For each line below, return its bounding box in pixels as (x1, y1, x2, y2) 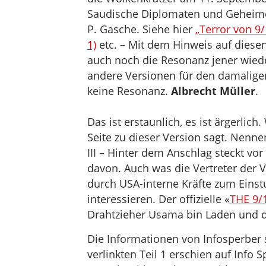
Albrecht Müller (170, 84, 255, 98)
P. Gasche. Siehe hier (87, 22, 195, 36)
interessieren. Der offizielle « (87, 192, 230, 206)
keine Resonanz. (87, 84, 171, 98)
